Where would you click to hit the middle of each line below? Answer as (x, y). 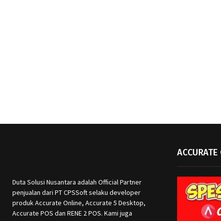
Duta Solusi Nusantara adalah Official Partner (77, 182)
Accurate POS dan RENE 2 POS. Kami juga (72, 213)
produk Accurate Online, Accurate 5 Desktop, (79, 203)
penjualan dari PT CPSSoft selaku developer (76, 192)
